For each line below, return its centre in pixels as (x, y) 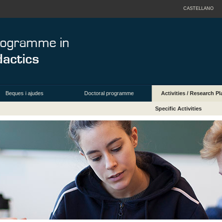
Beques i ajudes (25, 93)
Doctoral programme (109, 93)
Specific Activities (179, 109)
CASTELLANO (198, 8)
